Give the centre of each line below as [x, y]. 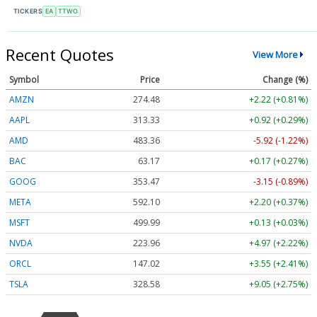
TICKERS [28, 11]
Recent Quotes [60, 54]
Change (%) [285, 79]
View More [275, 55]
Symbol [24, 79]
